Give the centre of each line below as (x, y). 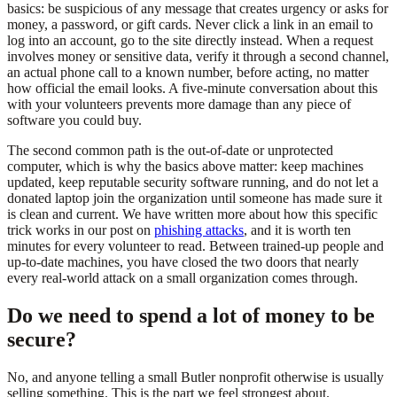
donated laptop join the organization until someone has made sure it (195, 198)
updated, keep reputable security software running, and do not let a (193, 182)
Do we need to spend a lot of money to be (191, 315)
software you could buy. (74, 120)
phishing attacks (199, 230)
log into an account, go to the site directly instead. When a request (190, 40)
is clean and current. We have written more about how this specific (192, 214)
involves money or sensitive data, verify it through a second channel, (198, 56)
